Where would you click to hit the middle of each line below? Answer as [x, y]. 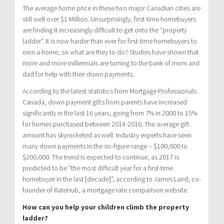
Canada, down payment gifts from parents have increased [105, 102]
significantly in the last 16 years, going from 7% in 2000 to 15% [110, 113]
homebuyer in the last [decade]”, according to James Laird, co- [112, 179]
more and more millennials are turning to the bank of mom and [111, 63]
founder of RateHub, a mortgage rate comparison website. [105, 190]
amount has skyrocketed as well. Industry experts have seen [107, 135]
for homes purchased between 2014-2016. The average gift [106, 124]
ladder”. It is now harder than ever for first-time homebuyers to [110, 41]
